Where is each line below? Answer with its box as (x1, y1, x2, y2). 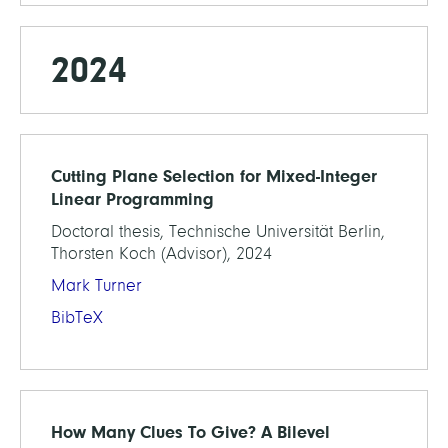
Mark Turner (51, 275, 142, 295)
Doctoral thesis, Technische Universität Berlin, (51, 221, 385, 241)
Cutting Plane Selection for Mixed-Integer (51, 165, 377, 186)
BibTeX (51, 307, 103, 327)
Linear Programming (51, 188, 214, 209)
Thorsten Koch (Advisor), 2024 (51, 243, 272, 263)
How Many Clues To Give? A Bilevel (51, 421, 330, 442)
